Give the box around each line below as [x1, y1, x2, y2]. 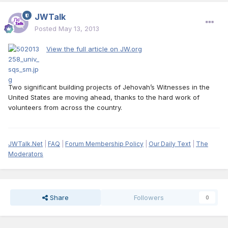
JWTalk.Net [8, 140, 43, 148]
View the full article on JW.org [46, 45, 142, 53]
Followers [134, 193, 164, 202]
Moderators [8, 150, 43, 158]
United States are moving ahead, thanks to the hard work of [8, 93, 199, 102]
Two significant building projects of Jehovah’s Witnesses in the [8, 83, 210, 92]
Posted [35, 24, 59, 33]
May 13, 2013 [59, 24, 99, 33]
